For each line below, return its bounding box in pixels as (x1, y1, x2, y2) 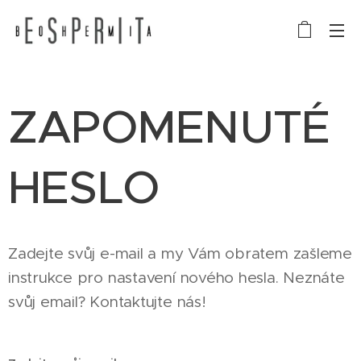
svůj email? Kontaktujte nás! (8, 293, 206, 311)
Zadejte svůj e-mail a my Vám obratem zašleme (8, 244, 352, 263)
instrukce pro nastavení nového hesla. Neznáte (8, 268, 345, 287)
